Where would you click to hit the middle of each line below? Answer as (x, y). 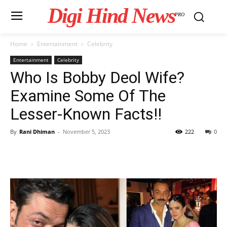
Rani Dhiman (37, 131)
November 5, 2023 (86, 131)
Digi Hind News (111, 16)
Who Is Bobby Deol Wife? (97, 78)
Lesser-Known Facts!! (86, 114)
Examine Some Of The (88, 96)
